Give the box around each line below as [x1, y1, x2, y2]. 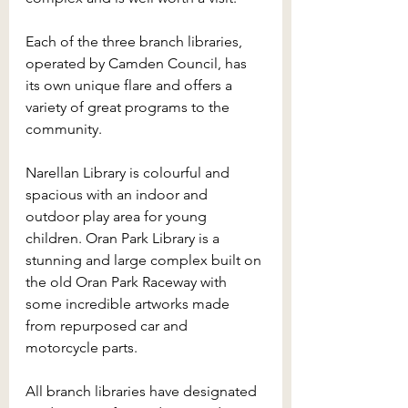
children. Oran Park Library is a [25, 229, 223, 247]
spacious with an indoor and [25, 185, 211, 203]
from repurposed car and [25, 316, 191, 334]
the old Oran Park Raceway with [25, 272, 230, 291]
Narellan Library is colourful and [25, 163, 233, 181]
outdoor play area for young [25, 207, 210, 225]
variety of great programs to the [25, 97, 233, 116]
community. [25, 119, 106, 138]
